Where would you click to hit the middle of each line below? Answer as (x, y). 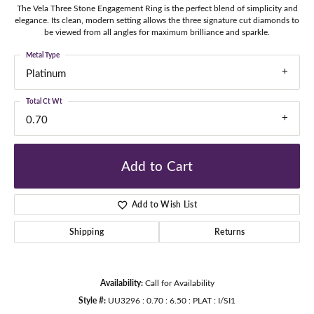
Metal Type (43, 55)
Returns (230, 231)
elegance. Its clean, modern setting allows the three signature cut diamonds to (157, 20)
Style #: (92, 300)
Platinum (46, 73)
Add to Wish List (165, 204)
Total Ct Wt (44, 101)
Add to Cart (157, 166)
